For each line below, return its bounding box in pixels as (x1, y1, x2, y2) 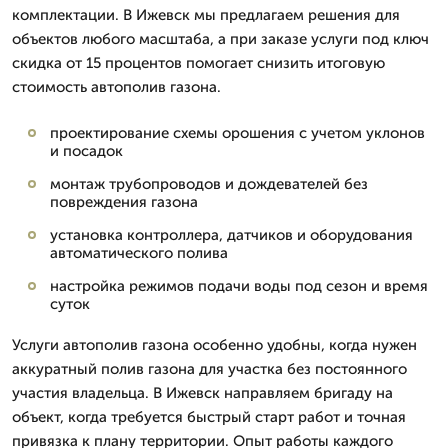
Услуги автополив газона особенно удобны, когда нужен (12, 336, 417, 354)
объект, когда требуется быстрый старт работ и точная (12, 408, 406, 426)
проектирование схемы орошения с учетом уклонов (50, 124, 425, 142)
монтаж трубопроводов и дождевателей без (50, 175, 368, 193)
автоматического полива (50, 244, 228, 262)
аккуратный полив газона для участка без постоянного (12, 360, 407, 378)
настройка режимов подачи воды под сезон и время (50, 277, 428, 295)
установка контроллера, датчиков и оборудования (50, 226, 413, 244)
